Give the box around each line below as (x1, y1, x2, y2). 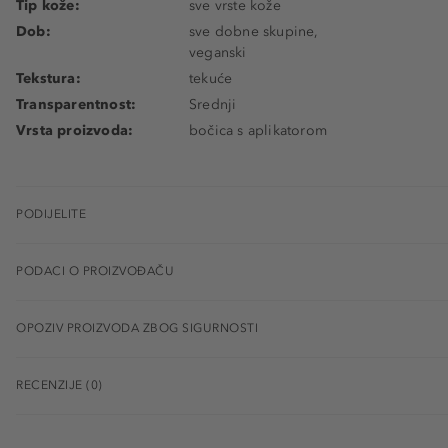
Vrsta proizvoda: (16, 121, 134, 139)
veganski (189, 43, 247, 61)
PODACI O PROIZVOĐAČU (16, 263, 174, 278)
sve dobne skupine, (189, 22, 319, 40)
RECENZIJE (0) (16, 377, 103, 392)
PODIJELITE (16, 206, 86, 221)
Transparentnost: (16, 95, 137, 113)
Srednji (189, 95, 237, 113)
